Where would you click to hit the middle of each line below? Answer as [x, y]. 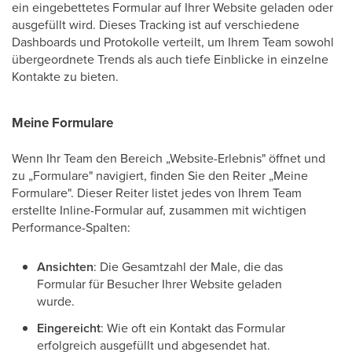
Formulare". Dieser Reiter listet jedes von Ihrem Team [157, 192]
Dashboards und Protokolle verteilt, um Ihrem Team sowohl [173, 42]
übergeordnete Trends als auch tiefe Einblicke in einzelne [170, 59]
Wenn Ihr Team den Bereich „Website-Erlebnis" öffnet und [169, 158]
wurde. [56, 301]
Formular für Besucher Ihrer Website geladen [159, 284]
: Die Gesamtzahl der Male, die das [188, 266]
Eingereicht [69, 328]
